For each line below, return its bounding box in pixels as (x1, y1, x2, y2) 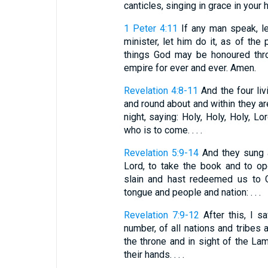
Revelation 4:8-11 (123, 85, 198, 96)
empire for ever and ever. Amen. (123, 62, 256, 74)
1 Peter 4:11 (123, 23, 178, 34)
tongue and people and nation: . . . (123, 187, 261, 198)
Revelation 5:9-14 (123, 147, 199, 159)
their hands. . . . (123, 249, 184, 260)
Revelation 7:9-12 (123, 209, 199, 221)
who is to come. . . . (123, 124, 202, 136)
